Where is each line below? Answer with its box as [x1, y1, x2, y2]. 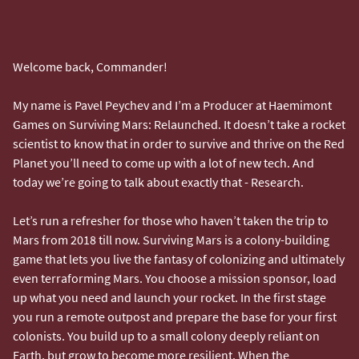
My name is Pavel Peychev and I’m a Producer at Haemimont [13, 96, 332, 113]
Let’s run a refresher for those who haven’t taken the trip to [13, 212, 329, 228]
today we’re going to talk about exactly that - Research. [13, 173, 306, 190]
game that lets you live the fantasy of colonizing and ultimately [13, 250, 345, 267]
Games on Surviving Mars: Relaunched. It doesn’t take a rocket [13, 115, 345, 132]
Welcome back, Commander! [13, 58, 167, 75]
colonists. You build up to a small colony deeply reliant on [13, 327, 320, 344]
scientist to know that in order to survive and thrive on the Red [13, 135, 345, 151]
